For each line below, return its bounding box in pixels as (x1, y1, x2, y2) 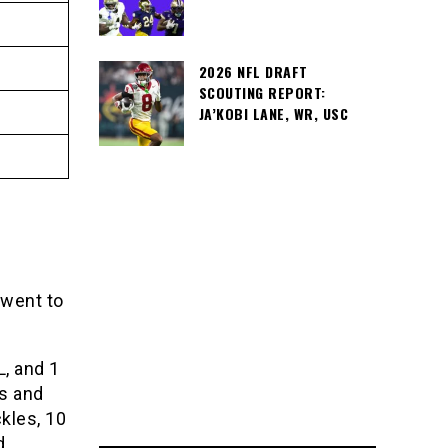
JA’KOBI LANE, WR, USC (198, 103, 348, 124)
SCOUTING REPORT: (198, 82, 326, 103)
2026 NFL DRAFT (198, 61, 308, 82)
